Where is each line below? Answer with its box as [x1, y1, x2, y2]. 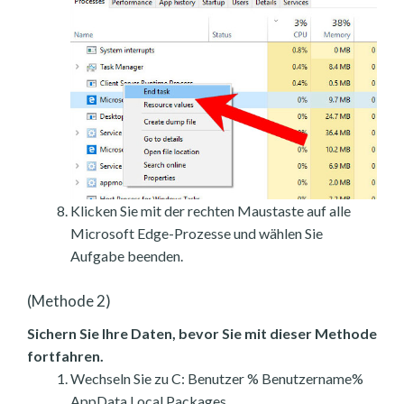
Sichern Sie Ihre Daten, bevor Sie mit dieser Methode [27, 324, 377, 342]
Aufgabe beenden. [70, 246, 183, 264]
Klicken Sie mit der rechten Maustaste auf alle [70, 201, 351, 219]
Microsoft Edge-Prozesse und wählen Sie [70, 224, 323, 242]
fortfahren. [27, 346, 104, 364]
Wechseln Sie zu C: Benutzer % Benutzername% [70, 369, 363, 387]
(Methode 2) [27, 290, 111, 310]
